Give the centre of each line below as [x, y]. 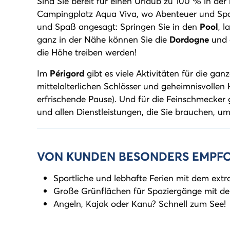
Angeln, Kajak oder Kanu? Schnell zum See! [140, 204]
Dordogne [189, 39]
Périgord [67, 73]
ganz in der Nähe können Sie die [103, 39]
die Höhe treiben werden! [87, 52]
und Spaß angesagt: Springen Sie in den [118, 26]
